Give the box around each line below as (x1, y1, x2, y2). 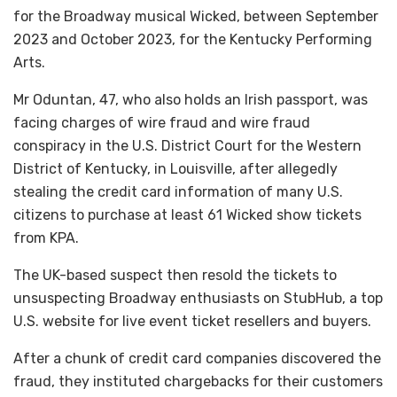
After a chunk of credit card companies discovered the (13, 349, 381, 367)
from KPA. (13, 229, 79, 246)
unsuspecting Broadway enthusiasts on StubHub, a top (13, 289, 383, 307)
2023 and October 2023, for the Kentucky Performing (13, 30, 372, 48)
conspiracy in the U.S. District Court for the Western (13, 136, 362, 154)
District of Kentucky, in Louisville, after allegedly (13, 160, 338, 177)
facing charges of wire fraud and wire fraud (13, 113, 310, 131)
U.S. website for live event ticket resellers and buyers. (13, 312, 371, 330)
